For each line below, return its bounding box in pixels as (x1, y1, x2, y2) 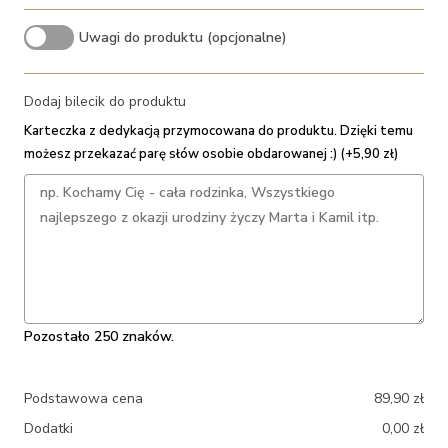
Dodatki (24, 419, 74, 439)
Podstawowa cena (24, 389, 144, 409)
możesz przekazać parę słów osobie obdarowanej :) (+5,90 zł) (24, 145, 399, 164)
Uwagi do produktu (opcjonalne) (79, 28, 288, 48)
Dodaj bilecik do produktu (24, 92, 187, 112)
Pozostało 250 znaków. (24, 327, 175, 347)
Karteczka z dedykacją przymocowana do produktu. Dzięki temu (24, 122, 414, 141)
